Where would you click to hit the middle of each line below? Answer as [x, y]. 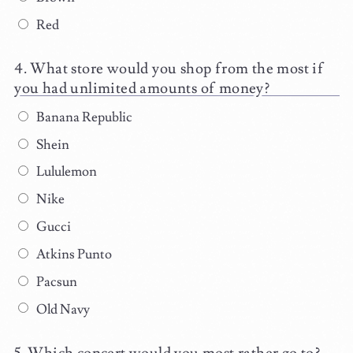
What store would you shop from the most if [177, 69]
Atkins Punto [72, 254]
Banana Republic [83, 117]
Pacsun [55, 282]
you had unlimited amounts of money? [142, 89]
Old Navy [61, 309]
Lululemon [65, 172]
